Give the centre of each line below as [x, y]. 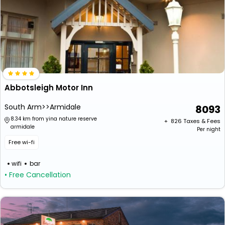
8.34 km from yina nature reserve [54, 119]
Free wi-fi [22, 142]
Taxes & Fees [202, 121]
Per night [209, 129]
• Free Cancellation [38, 175]
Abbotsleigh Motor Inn [49, 88]
